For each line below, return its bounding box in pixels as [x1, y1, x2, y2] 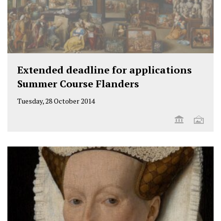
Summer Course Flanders [17, 77, 139, 91]
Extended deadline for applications [17, 63, 192, 77]
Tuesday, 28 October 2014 [17, 96, 95, 106]
